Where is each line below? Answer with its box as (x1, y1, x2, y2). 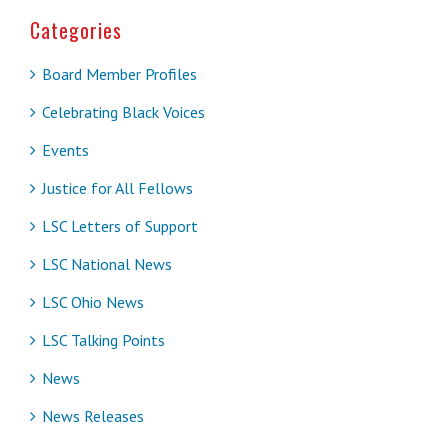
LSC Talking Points (42, 329, 165, 350)
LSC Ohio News (42, 291, 144, 312)
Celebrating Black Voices (42, 101, 205, 122)
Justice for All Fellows (42, 177, 193, 198)
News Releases (42, 405, 144, 426)
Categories (30, 14, 122, 45)
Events (42, 139, 89, 160)
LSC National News (42, 253, 172, 274)
